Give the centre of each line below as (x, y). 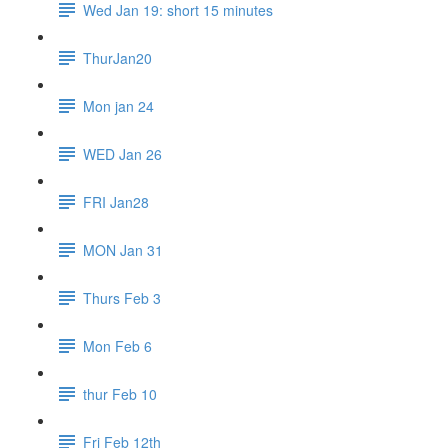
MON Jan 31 (123, 249)
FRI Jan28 (116, 201)
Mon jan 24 (118, 105)
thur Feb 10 (120, 393)
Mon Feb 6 (117, 345)
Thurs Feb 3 (122, 297)
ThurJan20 (117, 57)
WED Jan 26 (122, 153)
